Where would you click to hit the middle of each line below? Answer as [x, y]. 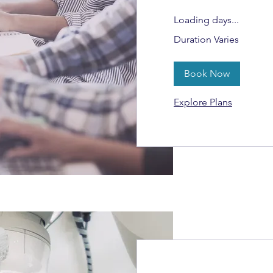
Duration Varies [206, 39]
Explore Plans [203, 102]
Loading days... [206, 19]
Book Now [207, 73]
